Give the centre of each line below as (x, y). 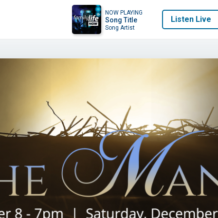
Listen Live (191, 19)
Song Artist (120, 28)
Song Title (121, 20)
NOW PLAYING (124, 13)
